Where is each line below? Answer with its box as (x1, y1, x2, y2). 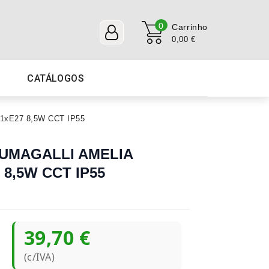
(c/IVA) (23, 250, 55, 264)
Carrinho (172, 22, 208, 32)
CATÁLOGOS (27, 73, 85, 84)
